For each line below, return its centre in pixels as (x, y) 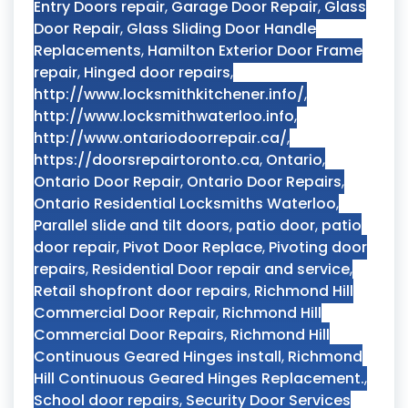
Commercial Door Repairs (129, 335)
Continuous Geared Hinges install (158, 357)
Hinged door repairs (157, 72)
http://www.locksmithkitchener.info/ (169, 94)
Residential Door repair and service (221, 269)
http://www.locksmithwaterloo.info (164, 116)
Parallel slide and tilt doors (132, 225)
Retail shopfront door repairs (141, 291)
